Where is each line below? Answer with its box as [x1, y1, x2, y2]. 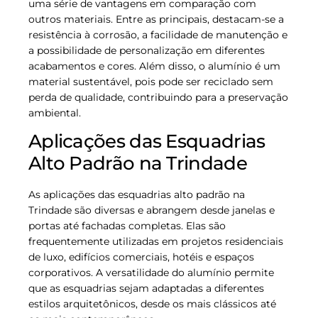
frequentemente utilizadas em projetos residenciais [28, 235, 283, 248]
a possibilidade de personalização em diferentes [28, 43, 265, 57]
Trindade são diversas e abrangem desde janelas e [28, 204, 275, 217]
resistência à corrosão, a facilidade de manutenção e [28, 28, 287, 41]
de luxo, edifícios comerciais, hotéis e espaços [28, 251, 254, 264]
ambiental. [28, 106, 81, 119]
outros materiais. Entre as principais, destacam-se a [28, 12, 284, 26]
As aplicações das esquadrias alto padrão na [28, 188, 245, 202]
